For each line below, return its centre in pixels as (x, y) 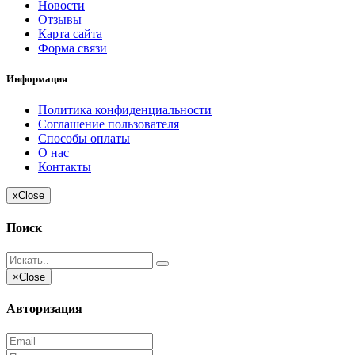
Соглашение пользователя (109, 124)
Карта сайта (70, 34)
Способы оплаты (84, 139)
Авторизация (44, 309)
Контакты (65, 167)
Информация (37, 79)
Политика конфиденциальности (125, 110)
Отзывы (60, 20)
